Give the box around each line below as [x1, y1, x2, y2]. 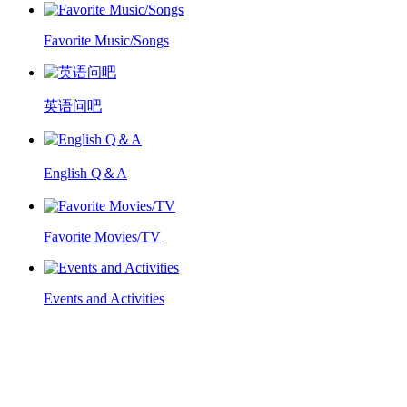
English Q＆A [44, 164, 127, 181]
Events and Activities [44, 290, 164, 306]
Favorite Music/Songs [44, 32, 169, 48]
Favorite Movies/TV [44, 228, 161, 244]
